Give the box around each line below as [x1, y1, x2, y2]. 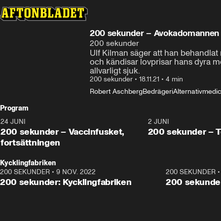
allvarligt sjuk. [90, 66, 140, 75]
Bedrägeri [143, 87, 173, 96]
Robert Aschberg [90, 87, 143, 96]
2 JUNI [147, 117, 169, 126]
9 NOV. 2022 [56, 168, 96, 176]
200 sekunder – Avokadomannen [90, 28, 219, 38]
